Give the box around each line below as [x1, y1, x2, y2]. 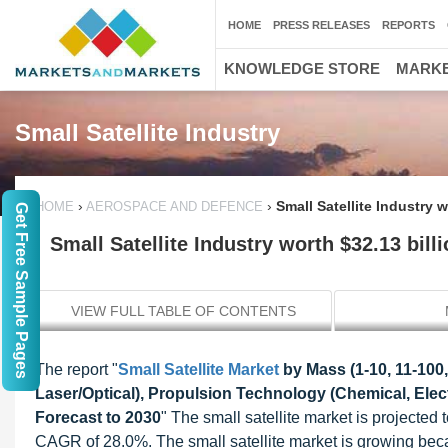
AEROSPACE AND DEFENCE [83, 199, 267, 214]
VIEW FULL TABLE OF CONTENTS [71, 303, 296, 319]
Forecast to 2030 [35, 409, 161, 426]
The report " [35, 361, 118, 378]
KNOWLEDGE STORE [224, 60, 380, 77]
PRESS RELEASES [273, 19, 370, 31]
